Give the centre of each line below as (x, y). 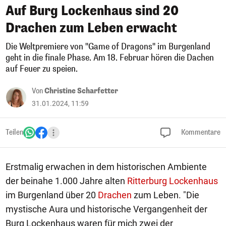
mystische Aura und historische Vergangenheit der (106, 209)
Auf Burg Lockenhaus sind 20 (92, 11)
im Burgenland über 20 (52, 195)
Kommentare (200, 132)
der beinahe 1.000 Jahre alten (66, 181)
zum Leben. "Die (165, 195)
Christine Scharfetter (81, 91)
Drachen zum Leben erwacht (91, 28)
